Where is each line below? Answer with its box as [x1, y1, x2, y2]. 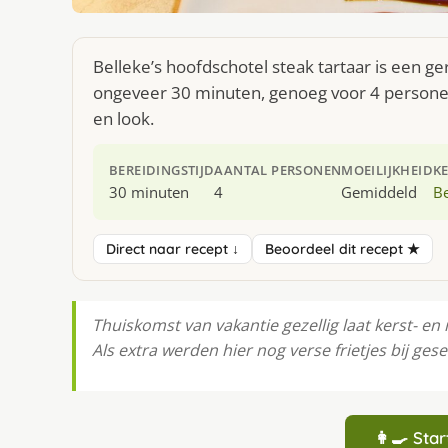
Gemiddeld [341, 181, 418, 202]
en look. [93, 106, 154, 130]
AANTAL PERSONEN [214, 160, 342, 179]
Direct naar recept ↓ [106, 239, 239, 258]
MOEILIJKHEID [341, 160, 434, 179]
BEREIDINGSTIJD [109, 160, 215, 179]
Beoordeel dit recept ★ [265, 239, 420, 258]
